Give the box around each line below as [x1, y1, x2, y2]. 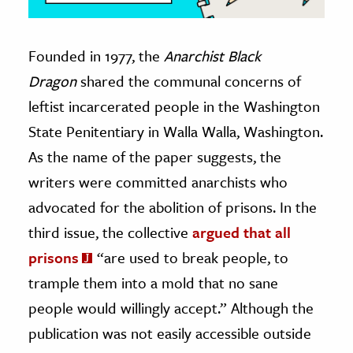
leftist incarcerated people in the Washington [28, 95, 320, 117]
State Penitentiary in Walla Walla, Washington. [28, 120, 323, 142]
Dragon [28, 69, 80, 91]
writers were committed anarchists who [28, 170, 288, 192]
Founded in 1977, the [28, 44, 164, 66]
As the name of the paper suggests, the [28, 145, 281, 167]
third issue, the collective [28, 221, 192, 243]
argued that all [192, 221, 291, 243]
